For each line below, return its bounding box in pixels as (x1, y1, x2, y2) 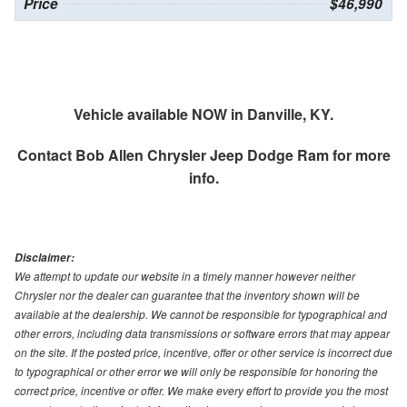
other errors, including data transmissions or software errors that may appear (15, 325, 390, 342)
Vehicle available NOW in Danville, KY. (74, 104, 333, 125)
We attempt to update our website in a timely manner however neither (15, 268, 355, 284)
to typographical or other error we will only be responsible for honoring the (15, 363, 378, 380)
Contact (16, 144, 75, 166)
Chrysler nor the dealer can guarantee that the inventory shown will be (15, 287, 360, 303)
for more (328, 144, 391, 166)
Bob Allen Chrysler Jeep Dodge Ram (74, 144, 329, 166)
